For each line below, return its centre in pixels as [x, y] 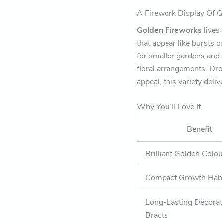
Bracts [157, 215]
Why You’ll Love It [169, 107]
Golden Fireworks [169, 30]
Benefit [200, 130]
